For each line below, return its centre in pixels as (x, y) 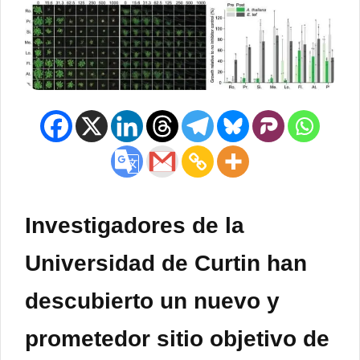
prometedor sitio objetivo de (177, 339)
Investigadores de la (135, 226)
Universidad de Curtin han (166, 264)
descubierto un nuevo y (152, 301)
